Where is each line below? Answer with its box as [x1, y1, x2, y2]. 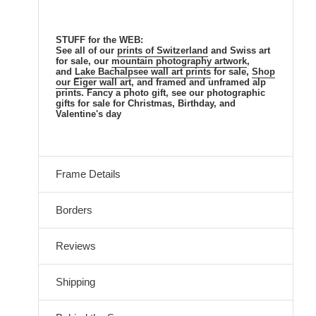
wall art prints [151, 66, 211, 78]
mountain [111, 56, 153, 67]
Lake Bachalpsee [75, 66, 148, 78]
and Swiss [211, 45, 256, 56]
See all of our [56, 45, 117, 56]
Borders [56, 203, 92, 216]
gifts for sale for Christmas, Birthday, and [56, 98, 236, 109]
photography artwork [156, 56, 247, 67]
